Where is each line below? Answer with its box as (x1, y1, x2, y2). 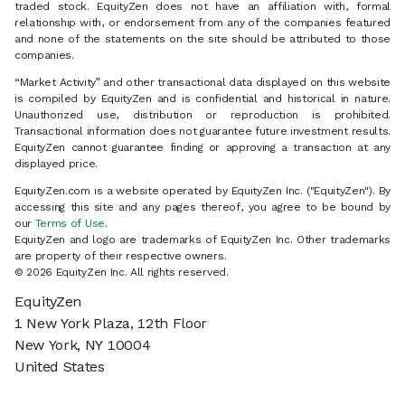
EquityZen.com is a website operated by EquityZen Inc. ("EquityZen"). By (14, 184, 391, 198)
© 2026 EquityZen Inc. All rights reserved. (14, 266, 229, 279)
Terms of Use (34, 217, 105, 231)
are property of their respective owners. (14, 250, 227, 263)
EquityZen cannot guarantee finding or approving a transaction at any (14, 141, 391, 155)
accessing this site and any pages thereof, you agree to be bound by (14, 201, 391, 214)
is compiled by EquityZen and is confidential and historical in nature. (14, 92, 391, 106)
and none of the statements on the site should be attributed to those (14, 33, 391, 46)
